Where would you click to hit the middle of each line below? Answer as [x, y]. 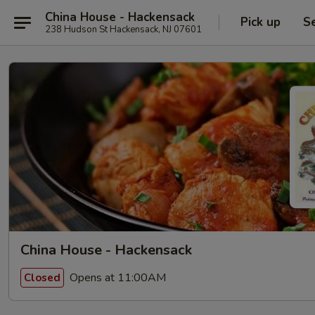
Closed [42, 277]
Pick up [261, 22]
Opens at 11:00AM [116, 277]
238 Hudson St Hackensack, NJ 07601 [123, 29]
